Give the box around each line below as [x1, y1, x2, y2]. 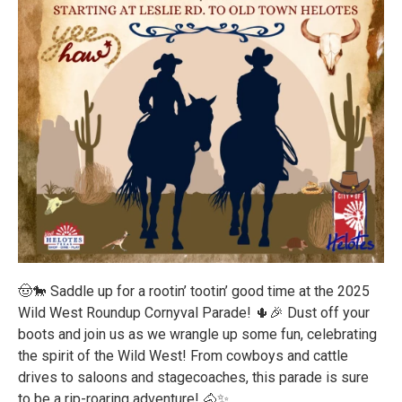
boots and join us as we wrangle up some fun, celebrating [18, 325, 377, 343]
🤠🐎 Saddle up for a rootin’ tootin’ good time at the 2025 [18, 282, 370, 300]
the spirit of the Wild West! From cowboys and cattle [18, 346, 348, 364]
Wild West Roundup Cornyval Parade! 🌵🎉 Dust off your [18, 303, 370, 321]
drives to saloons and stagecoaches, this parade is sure [18, 368, 369, 386]
